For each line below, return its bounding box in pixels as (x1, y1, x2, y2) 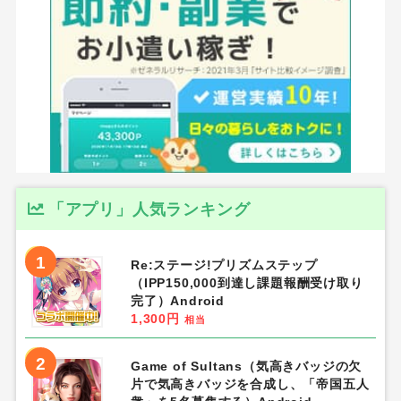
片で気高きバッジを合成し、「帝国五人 (130, 376, 370, 391)
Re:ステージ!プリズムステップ (130, 257, 318, 272)
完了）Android (130, 293, 225, 308)
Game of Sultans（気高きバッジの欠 (130, 358, 363, 373)
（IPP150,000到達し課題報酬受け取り (130, 275, 363, 290)
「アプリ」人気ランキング (47, 199, 251, 218)
